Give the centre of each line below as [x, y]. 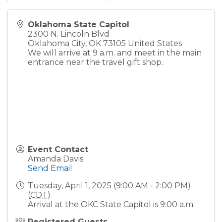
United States [155, 43]
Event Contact [58, 149]
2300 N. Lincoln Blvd [69, 34]
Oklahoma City [56, 43]
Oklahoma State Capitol [79, 24]
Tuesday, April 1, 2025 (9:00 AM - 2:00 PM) [109, 185]
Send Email [50, 168]
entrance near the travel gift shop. [95, 62]
